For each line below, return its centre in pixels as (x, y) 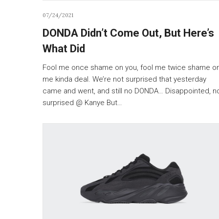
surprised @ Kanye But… (82, 102)
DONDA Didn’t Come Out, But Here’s (128, 33)
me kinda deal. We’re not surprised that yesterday (124, 79)
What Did (64, 48)
